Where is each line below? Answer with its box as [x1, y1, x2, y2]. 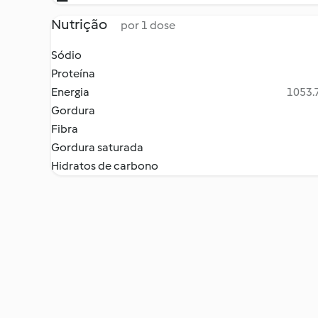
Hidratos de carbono [51, 159, 158, 172]
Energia [51, 85, 89, 99]
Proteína [51, 67, 95, 80]
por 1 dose [121, 18, 175, 32]
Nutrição [51, 16, 109, 33]
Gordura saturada [51, 141, 143, 154]
